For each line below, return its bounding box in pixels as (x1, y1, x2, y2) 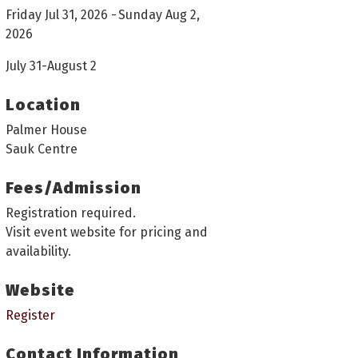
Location (6, 95, 81, 115)
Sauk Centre (6, 141, 78, 157)
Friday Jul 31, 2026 (6, 7, 108, 23)
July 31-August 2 (6, 58, 97, 74)
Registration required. (6, 205, 136, 221)
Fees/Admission (6, 178, 141, 198)
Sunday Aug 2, (118, 7, 200, 23)
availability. (6, 244, 71, 260)
